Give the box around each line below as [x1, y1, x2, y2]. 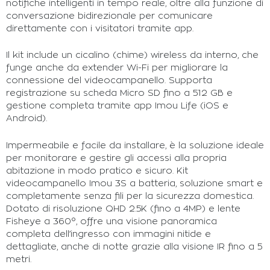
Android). [6, 114, 47, 124]
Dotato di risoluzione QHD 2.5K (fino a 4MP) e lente [6, 204, 240, 213]
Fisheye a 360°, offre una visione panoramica [6, 216, 217, 226]
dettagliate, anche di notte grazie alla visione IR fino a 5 [6, 242, 262, 251]
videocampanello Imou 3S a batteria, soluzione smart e [6, 178, 263, 188]
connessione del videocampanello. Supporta [6, 76, 212, 86]
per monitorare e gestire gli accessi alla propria [6, 153, 227, 163]
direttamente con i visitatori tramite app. [6, 24, 193, 34]
